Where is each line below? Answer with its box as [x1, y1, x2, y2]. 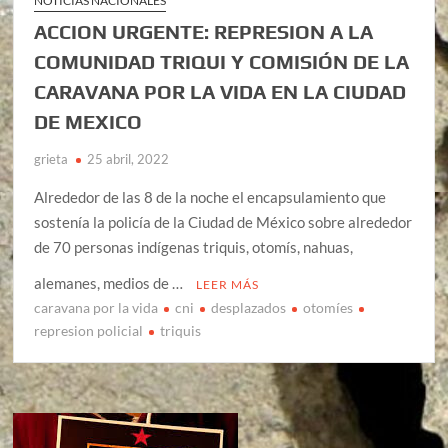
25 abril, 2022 [87, 151, 170, 168]
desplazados [211, 299, 287, 317]
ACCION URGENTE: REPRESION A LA [34, 20, 374, 44]
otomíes [303, 299, 354, 317]
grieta [34, 151, 69, 168]
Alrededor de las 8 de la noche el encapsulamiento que [34, 188, 387, 207]
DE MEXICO [34, 110, 143, 134]
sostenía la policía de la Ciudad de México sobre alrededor [34, 213, 413, 232]
